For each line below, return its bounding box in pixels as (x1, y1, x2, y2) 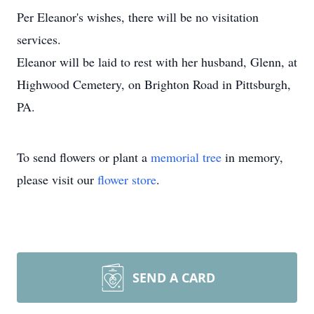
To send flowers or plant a (17, 149, 151, 165)
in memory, (221, 149, 283, 165)
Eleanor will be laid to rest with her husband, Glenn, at (17, 53, 297, 70)
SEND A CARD (132, 269, 215, 286)
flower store (97, 171, 156, 188)
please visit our (17, 171, 97, 188)
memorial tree (151, 149, 221, 165)
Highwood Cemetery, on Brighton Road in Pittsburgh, (17, 76, 291, 93)
